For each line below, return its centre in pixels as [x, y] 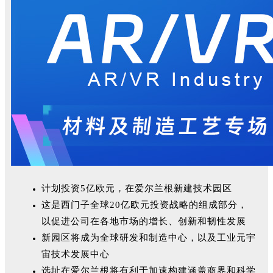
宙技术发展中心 [76, 254]
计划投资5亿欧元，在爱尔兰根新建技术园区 [137, 188]
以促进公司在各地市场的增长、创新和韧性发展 [144, 221]
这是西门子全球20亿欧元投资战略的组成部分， [144, 205]
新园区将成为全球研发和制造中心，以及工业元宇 [149, 238]
